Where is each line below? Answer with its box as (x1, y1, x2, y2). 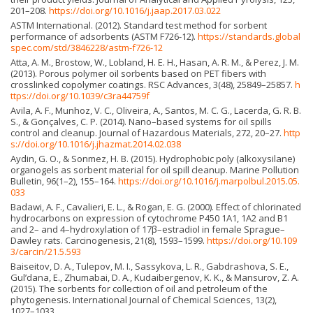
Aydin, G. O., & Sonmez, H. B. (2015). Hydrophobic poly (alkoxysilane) (10, 152, 295, 166)
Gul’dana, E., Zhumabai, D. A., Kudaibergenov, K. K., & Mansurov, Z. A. (10, 271, 299, 284)
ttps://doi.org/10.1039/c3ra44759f (10, 89, 150, 103)
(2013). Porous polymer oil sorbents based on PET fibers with (10, 67, 266, 80)
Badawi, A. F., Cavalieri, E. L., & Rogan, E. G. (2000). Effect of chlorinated (10, 201, 301, 214)
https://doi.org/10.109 (207, 234, 297, 247)
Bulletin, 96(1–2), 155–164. (10, 175, 118, 188)
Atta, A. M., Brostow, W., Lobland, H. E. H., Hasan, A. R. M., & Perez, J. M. (10, 56, 299, 69)
